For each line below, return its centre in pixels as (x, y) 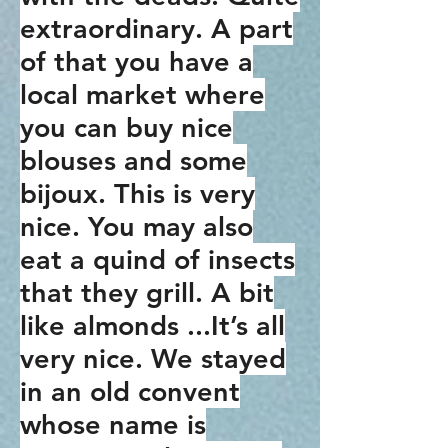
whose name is (113, 424)
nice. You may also (136, 226)
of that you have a (136, 61)
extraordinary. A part (156, 28)
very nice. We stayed (153, 358)
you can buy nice (126, 127)
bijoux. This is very (137, 193)
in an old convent (130, 391)
